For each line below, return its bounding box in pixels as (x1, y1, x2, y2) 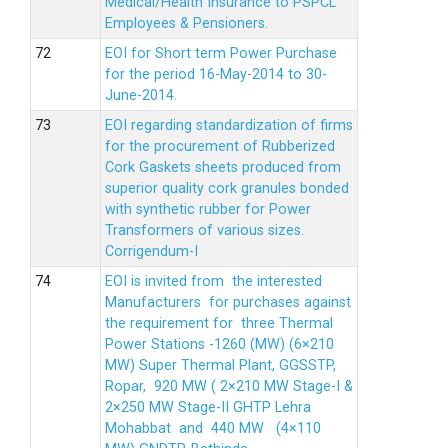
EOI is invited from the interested (105, 273, 326, 290)
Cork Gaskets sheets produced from (105, 159, 341, 176)
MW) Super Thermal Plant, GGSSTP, (105, 357, 336, 374)
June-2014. (105, 87, 177, 104)
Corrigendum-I (105, 243, 198, 260)
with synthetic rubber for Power (105, 201, 311, 218)
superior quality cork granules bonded (105, 180, 349, 197)
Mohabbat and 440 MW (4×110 (105, 420, 321, 437)
